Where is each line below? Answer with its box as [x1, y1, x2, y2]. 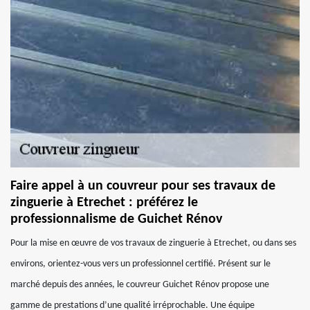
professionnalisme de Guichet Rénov [10, 212, 222, 226]
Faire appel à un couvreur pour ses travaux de [10, 179, 275, 193]
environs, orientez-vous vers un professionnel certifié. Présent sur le [10, 259, 271, 269]
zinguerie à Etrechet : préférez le [10, 196, 198, 210]
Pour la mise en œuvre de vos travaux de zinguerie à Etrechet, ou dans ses [10, 238, 296, 248]
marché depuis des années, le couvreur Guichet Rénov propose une [10, 280, 269, 290]
